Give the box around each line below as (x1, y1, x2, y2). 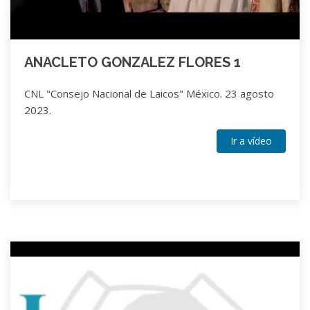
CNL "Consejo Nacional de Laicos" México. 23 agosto (24, 86, 274, 100)
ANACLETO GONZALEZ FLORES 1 (24, 53, 241, 71)
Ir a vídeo (230, 134, 272, 147)
